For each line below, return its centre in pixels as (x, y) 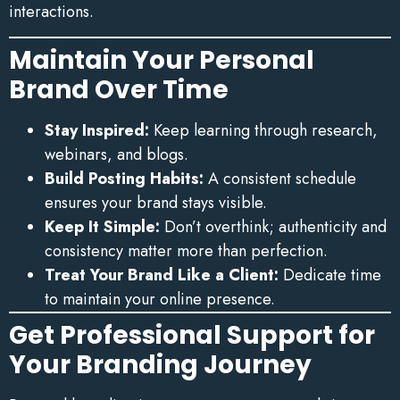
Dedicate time (330, 275)
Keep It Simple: (102, 226)
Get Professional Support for (192, 335)
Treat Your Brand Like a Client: (162, 275)
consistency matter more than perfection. (186, 250)
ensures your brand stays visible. (156, 202)
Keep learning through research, (263, 130)
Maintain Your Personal (162, 60)
